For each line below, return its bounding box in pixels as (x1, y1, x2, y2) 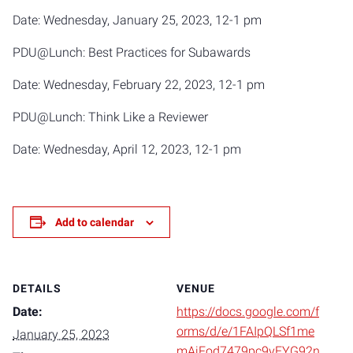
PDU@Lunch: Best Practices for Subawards (13, 45, 251, 60)
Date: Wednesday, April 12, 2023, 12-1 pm (13, 142, 241, 157)
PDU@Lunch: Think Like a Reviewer (13, 110, 208, 124)
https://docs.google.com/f (176, 304, 319, 319)
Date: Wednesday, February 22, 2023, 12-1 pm (13, 77, 265, 92)
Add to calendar (54, 216, 134, 229)
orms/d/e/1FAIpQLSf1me (176, 324, 314, 339)
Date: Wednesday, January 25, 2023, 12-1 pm (13, 13, 262, 28)
